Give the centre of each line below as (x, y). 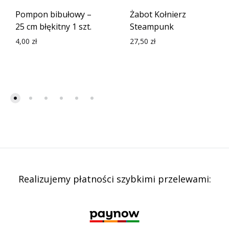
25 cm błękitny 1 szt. (53, 27)
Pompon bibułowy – (53, 14)
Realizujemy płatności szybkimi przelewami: (114, 179)
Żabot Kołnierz (158, 14)
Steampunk (152, 27)
